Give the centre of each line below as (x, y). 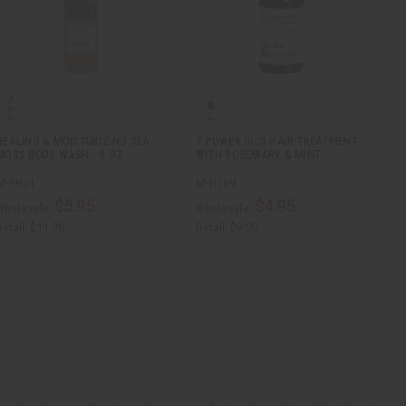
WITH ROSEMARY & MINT (258, 155)
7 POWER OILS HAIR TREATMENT (277, 141)
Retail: (212, 227)
